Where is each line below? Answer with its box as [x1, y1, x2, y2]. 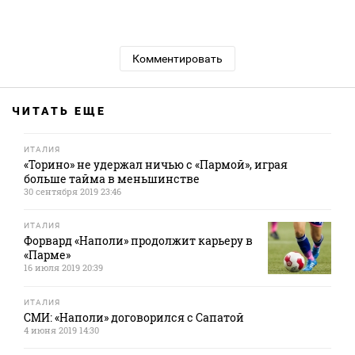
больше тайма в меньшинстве [24, 171, 200, 186]
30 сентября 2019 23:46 [24, 185, 121, 197]
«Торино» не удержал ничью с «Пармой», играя [24, 157, 288, 172]
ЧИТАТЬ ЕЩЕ [12, 105, 106, 117]
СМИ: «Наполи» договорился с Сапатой [24, 310, 244, 326]
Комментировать [132, 52, 223, 65]
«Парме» [24, 247, 71, 262]
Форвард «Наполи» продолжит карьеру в [24, 233, 253, 248]
